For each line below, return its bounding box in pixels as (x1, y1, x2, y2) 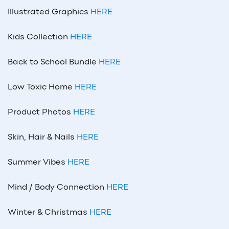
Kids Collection (8, 33, 70, 41)
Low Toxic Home (8, 83, 75, 91)
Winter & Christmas (8, 208, 89, 217)
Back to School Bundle (8, 58, 99, 66)
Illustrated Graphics (8, 8, 90, 16)
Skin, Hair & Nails (8, 133, 77, 142)
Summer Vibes (8, 158, 67, 167)
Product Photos (8, 108, 73, 117)
